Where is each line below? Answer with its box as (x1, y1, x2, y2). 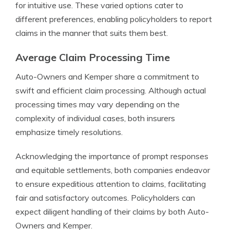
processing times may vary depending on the (15, 99, 180, 109)
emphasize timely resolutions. (15, 127, 123, 137)
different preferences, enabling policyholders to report (15, 14, 212, 24)
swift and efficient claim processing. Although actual (15, 85, 206, 95)
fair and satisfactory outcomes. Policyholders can (15, 193, 195, 203)
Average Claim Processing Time (15, 51, 170, 64)
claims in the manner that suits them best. (15, 28, 168, 38)
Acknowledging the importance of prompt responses (15, 151, 208, 161)
